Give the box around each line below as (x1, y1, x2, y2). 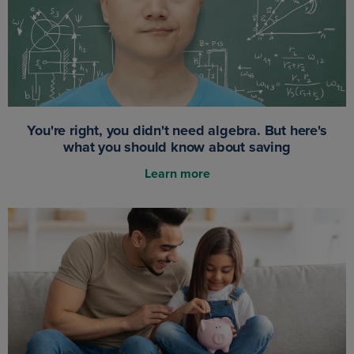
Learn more (144, 164, 210, 183)
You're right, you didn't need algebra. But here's (27, 119, 327, 141)
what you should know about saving (63, 136, 291, 157)
